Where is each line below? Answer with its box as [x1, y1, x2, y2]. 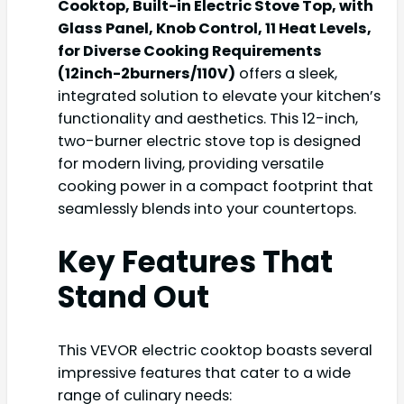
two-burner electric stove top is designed [58, 130, 361, 151]
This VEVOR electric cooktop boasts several [58, 340, 372, 361]
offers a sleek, [235, 62, 337, 84]
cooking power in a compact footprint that [58, 175, 373, 197]
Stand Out [58, 276, 209, 317]
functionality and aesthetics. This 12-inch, [58, 107, 358, 129]
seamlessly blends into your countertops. [58, 197, 356, 219]
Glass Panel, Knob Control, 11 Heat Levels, [58, 17, 372, 39]
